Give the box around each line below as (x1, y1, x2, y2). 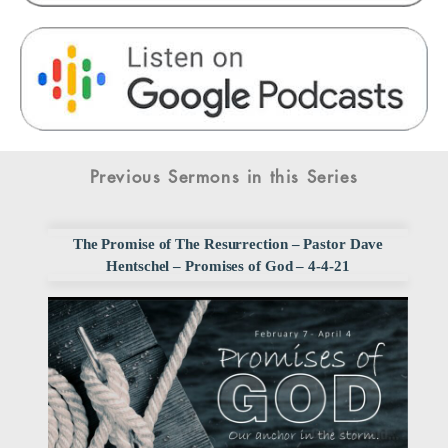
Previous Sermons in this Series (89, 168, 359, 186)
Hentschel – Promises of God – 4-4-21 (106, 258, 350, 275)
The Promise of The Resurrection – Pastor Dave (72, 236, 384, 253)
